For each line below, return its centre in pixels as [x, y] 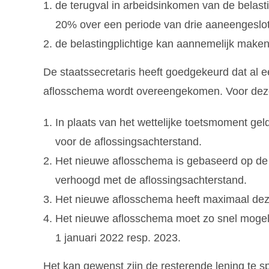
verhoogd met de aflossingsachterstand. [151, 180]
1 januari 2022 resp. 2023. [118, 238]
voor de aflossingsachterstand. [128, 142]
